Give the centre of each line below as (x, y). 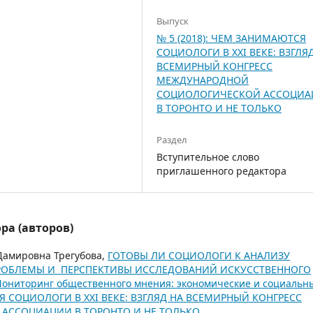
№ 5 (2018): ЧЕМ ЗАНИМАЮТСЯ (231, 38)
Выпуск (173, 21)
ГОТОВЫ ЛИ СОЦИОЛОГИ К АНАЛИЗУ (199, 255)
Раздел (172, 139)
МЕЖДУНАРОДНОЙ (203, 80)
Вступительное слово (208, 156)
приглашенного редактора (221, 170)
